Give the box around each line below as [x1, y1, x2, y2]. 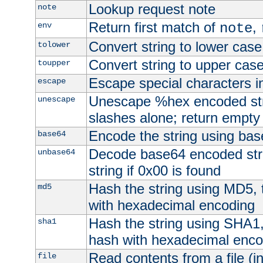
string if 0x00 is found [88, 162, 221, 178]
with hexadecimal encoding [88, 197, 255, 213]
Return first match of [88, 19, 220, 35]
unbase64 [37, 147, 75, 157]
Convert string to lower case [88, 38, 262, 55]
